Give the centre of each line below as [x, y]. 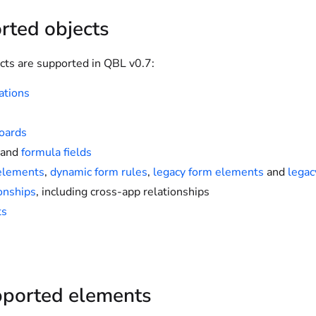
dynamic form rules [99, 172]
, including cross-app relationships [123, 192]
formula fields [56, 152]
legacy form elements [208, 172]
